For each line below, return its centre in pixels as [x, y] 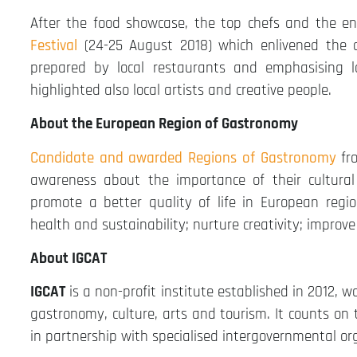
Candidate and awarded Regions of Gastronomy [183, 158]
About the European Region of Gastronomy [164, 124]
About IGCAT [69, 259]
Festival [54, 45]
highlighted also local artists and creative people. [181, 90]
